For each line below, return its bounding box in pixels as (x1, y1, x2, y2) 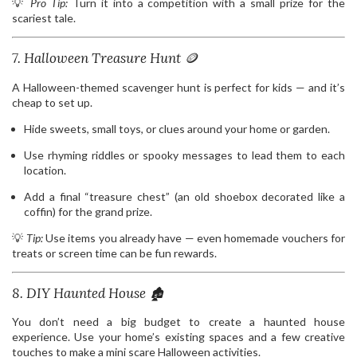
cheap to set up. (12, 95, 92, 109)
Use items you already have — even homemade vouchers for (42, 230, 346, 245)
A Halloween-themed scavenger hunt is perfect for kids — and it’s (12, 80, 345, 94)
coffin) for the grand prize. (24, 204, 152, 218)
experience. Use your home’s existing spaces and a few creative (12, 329, 345, 343)
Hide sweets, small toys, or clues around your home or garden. (24, 121, 330, 135)
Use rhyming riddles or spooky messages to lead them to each (24, 147, 345, 162)
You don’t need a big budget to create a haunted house (12, 314, 345, 328)
